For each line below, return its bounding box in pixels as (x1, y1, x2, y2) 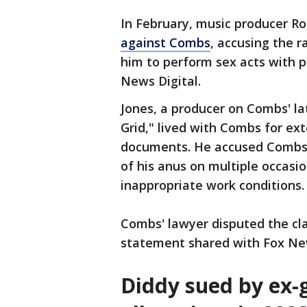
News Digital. (121, 73, 201, 89)
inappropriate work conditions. (121, 177, 304, 193)
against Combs (121, 34, 210, 51)
